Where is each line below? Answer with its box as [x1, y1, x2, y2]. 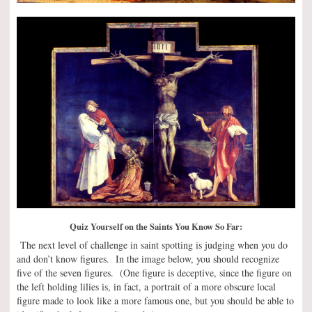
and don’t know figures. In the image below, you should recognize [17, 251, 279, 265]
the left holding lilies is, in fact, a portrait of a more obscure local [17, 279, 276, 293]
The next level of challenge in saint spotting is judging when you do [17, 237, 288, 251]
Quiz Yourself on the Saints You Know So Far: [70, 219, 242, 233]
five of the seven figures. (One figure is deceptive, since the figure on [17, 265, 292, 279]
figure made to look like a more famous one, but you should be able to [17, 293, 294, 307]
